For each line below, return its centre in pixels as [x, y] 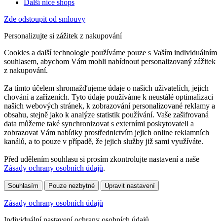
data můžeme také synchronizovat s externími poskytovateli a [99, 123]
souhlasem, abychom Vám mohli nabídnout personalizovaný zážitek [110, 61]
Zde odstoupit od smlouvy [45, 19]
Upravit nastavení [130, 185]
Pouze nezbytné [72, 185]
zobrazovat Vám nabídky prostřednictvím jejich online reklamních [107, 132]
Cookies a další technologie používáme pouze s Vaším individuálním [110, 52]
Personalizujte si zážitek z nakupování [63, 36]
